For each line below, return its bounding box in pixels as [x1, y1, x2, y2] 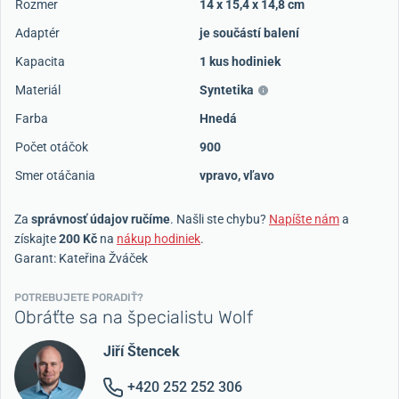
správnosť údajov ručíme [31, 212, 170, 226]
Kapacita [15, 54, 65, 69]
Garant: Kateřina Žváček [14, 251, 148, 265]
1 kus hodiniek [199, 54, 281, 69]
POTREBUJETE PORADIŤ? [14, 291, 143, 304]
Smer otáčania [15, 168, 95, 183]
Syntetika [199, 83, 254, 97]
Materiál [15, 83, 61, 97]
